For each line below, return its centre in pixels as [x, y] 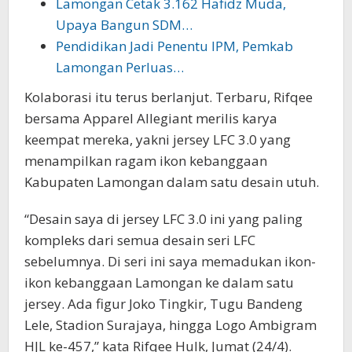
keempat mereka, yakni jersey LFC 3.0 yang [158, 140]
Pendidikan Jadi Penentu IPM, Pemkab [174, 46]
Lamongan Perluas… [120, 67]
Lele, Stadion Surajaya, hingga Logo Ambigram [170, 325]
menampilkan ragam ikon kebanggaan [146, 161]
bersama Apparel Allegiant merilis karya [151, 119]
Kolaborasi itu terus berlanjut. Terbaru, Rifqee [169, 97]
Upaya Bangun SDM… [124, 24]
